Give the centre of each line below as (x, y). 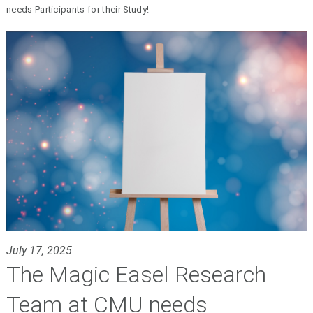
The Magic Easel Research (136, 275)
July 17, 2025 (39, 251)
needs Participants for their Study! (78, 10)
